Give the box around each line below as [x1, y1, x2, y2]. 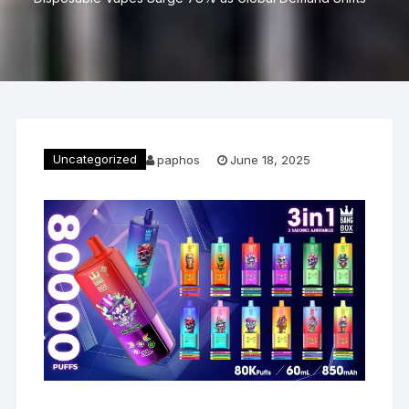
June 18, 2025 [230, 152, 311, 167]
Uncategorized [53, 152, 138, 166]
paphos [157, 152, 201, 167]
